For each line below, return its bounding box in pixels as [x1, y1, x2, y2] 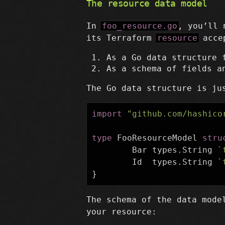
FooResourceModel [117, 133, 197, 143]
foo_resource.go [102, 21, 177, 31]
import [92, 109, 122, 119]
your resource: [86, 207, 157, 216]
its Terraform [86, 33, 157, 43]
